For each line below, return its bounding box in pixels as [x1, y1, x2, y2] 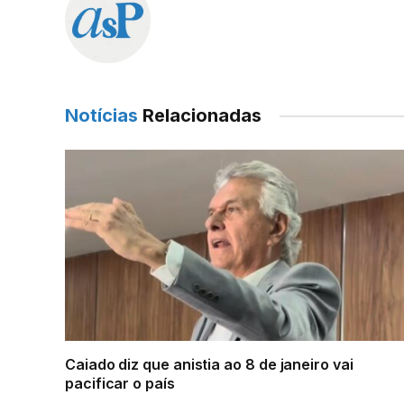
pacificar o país [65, 373, 175, 392]
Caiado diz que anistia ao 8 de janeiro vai [65, 354, 353, 373]
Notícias [65, 105, 138, 127]
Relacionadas [138, 105, 262, 127]
